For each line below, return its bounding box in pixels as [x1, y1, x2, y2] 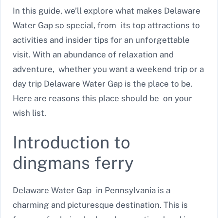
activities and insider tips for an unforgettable [13, 35, 190, 45]
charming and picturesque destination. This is [13, 200, 188, 210]
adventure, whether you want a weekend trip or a [13, 64, 204, 74]
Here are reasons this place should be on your [13, 93, 192, 103]
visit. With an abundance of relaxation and [13, 49, 174, 59]
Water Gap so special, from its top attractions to [13, 20, 200, 30]
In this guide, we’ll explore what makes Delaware [13, 5, 200, 16]
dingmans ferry [13, 153, 134, 173]
